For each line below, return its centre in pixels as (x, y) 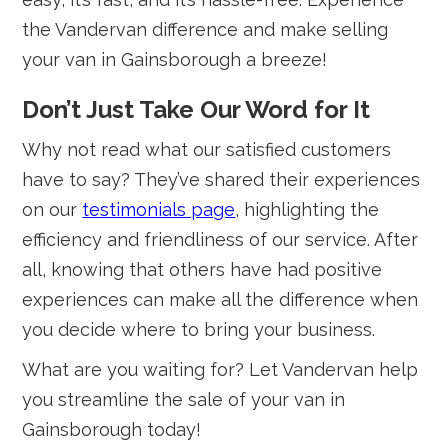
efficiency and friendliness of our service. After (220, 239)
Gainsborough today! (112, 429)
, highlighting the (307, 209)
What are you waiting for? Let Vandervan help (220, 369)
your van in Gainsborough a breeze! (175, 59)
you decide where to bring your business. (199, 329)
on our (52, 209)
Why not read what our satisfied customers (207, 149)
